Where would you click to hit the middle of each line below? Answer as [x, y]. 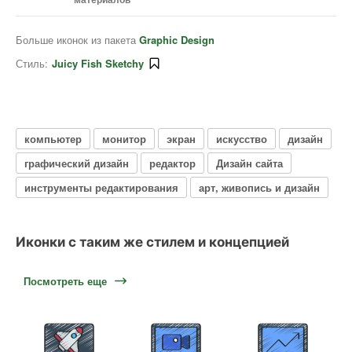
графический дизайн [77, 163]
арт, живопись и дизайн [259, 187]
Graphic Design [177, 40]
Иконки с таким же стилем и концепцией [152, 242]
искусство [242, 138]
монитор [124, 138]
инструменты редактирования [101, 187]
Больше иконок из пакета [77, 40]
